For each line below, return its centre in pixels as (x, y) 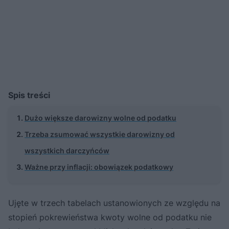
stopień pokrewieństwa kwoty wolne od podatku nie (110, 217)
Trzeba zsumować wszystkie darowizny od (100, 134)
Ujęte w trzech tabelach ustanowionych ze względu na (114, 203)
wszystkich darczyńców (67, 150)
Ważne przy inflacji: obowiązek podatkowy (99, 167)
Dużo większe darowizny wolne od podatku (100, 118)
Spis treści (29, 95)
